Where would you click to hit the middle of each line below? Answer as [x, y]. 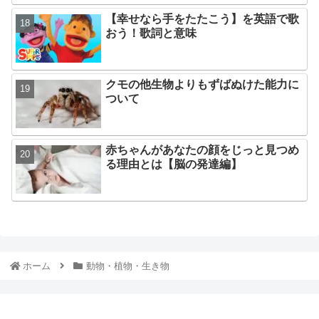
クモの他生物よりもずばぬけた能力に [203, 85]
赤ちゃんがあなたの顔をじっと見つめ [203, 150]
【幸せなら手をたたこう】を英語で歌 [203, 19]
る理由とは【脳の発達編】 [174, 164]
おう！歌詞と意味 [151, 33]
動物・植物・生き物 [127, 266]
